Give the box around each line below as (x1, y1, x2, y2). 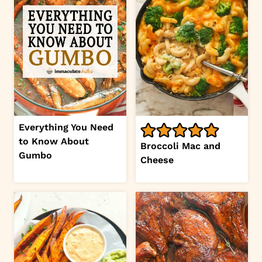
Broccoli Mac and (140, 140, 220, 152)
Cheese (140, 154, 174, 166)
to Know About (19, 136, 89, 147)
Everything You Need (19, 122, 113, 133)
